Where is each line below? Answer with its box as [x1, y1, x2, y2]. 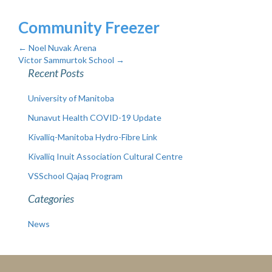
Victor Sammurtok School [18, 55, 116, 66]
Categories [28, 192, 74, 206]
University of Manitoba [28, 93, 114, 104]
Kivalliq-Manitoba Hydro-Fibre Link [28, 132, 157, 143]
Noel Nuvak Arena [27, 42, 97, 53]
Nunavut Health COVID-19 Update [28, 112, 161, 123]
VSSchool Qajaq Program [28, 171, 123, 182]
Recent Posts [28, 66, 84, 80]
